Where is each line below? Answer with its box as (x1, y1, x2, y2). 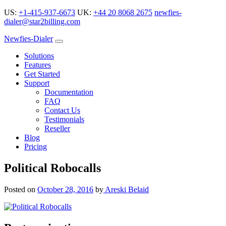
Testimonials (44, 115, 84, 124)
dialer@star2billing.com (4, 17, 80, 26)
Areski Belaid (103, 185, 149, 194)
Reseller (44, 124, 70, 133)
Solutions (24, 51, 54, 60)
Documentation (44, 88, 93, 96)
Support (24, 79, 49, 87)
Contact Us (44, 106, 80, 115)
